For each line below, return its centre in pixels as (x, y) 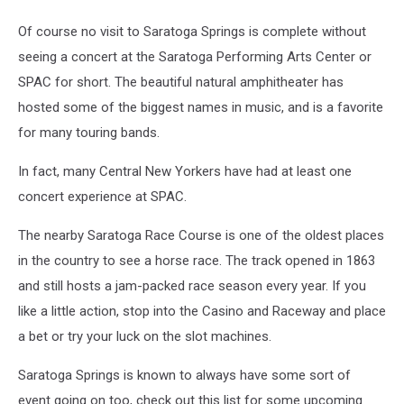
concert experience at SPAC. (102, 197)
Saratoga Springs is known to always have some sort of (184, 375)
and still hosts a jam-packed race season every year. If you (192, 286)
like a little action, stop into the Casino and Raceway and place (202, 311)
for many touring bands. (89, 133)
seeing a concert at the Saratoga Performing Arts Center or (195, 57)
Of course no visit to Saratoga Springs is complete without (192, 32)
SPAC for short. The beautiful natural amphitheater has (181, 82)
